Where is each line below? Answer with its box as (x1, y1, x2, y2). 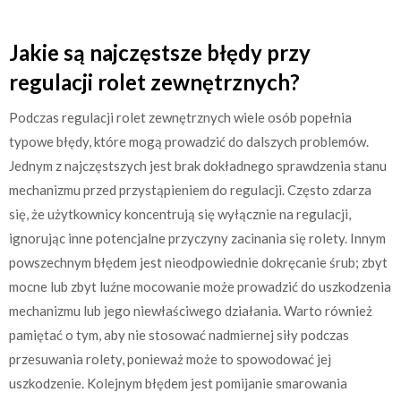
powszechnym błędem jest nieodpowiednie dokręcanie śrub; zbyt (9, 254, 388, 271)
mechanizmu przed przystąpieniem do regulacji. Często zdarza (9, 182, 371, 199)
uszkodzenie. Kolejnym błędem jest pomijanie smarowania (9, 375, 347, 392)
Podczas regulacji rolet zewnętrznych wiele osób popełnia (9, 109, 352, 126)
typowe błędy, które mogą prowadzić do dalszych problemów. (9, 133, 369, 150)
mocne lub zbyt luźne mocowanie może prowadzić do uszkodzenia (9, 278, 391, 295)
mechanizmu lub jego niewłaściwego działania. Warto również (9, 303, 372, 320)
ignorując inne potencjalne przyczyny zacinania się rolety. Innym (9, 230, 386, 247)
